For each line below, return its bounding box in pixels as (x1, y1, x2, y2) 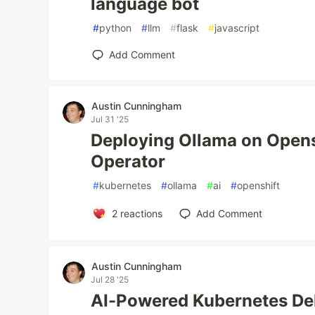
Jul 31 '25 (91, 114, 129, 125)
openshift (237, 179, 281, 192)
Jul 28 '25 (91, 274, 129, 285)
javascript (214, 22, 260, 34)
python (99, 22, 132, 34)
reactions (117, 207, 162, 220)
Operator (91, 151, 166, 172)
